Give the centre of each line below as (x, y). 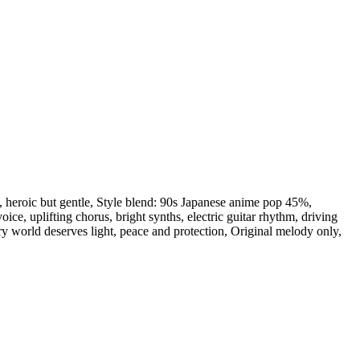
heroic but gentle (48, 202)
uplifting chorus (70, 217)
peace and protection (172, 231)
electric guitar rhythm (241, 217)
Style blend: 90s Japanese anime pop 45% (202, 202)
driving (319, 217)
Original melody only (284, 231)
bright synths (148, 217)
